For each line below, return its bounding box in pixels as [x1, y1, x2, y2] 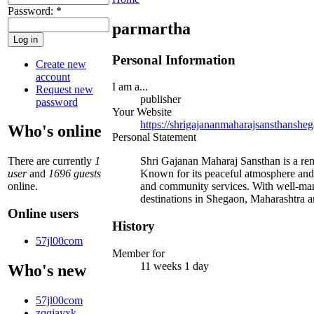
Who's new [8, 261, 86, 280]
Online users [8, 206, 78, 221]
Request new [36, 83, 93, 95]
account [36, 70, 70, 83]
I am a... [112, 81, 148, 93]
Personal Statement [112, 131, 196, 144]
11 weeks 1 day [140, 259, 209, 272]
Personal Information [112, 52, 235, 67]
